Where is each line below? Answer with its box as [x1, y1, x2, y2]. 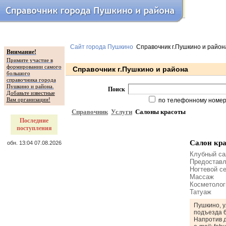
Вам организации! [6, 96, 50, 102]
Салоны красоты [135, 108, 186, 116]
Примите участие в [6, 57, 53, 63]
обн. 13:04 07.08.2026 [7, 140, 62, 146]
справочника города [6, 77, 56, 83]
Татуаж [190, 188, 211, 196]
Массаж [190, 173, 214, 181]
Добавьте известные [6, 90, 55, 96]
